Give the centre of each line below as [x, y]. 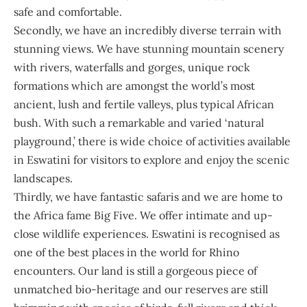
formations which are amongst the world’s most [134, 86]
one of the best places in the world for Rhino [126, 253]
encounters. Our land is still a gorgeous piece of [135, 271]
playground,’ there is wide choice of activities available [152, 142]
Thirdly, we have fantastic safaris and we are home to [148, 197]
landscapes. [45, 179]
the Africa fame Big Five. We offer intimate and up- [143, 216]
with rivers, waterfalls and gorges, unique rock [132, 67]
